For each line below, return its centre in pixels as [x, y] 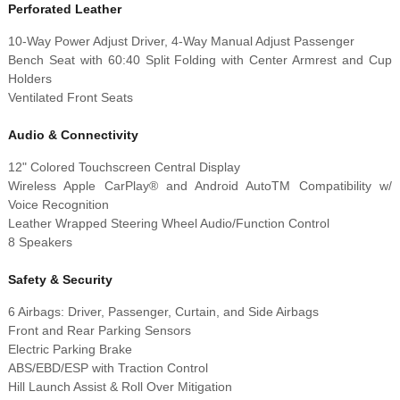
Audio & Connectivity [73, 135]
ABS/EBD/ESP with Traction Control [108, 368]
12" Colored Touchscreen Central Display [124, 167]
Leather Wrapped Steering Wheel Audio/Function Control [168, 224]
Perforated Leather [64, 9]
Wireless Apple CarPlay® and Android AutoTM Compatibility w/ [200, 186]
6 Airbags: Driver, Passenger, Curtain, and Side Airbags [163, 312]
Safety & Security [60, 280]
